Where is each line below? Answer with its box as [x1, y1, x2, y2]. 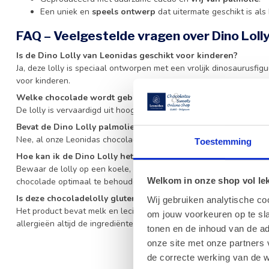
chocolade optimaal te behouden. [16, 175, 144, 187]
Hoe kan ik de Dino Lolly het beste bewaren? [16, 150, 201, 162]
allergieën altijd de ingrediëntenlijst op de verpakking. [16, 217, 221, 229]
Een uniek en [40, 5, 92, 17]
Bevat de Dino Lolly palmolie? [16, 121, 139, 133]
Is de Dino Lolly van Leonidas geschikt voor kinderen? [16, 49, 238, 61]
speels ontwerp [92, 5, 156, 17]
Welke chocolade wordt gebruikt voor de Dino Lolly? [16, 91, 234, 103]
